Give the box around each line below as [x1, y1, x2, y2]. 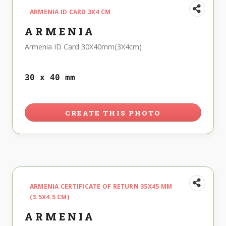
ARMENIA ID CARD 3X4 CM [30, 8, 111, 17]
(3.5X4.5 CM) [30, 192, 69, 201]
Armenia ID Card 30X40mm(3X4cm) [25, 42, 142, 52]
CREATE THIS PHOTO [65, 108, 161, 118]
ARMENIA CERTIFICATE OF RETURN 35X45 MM [30, 182, 173, 191]
